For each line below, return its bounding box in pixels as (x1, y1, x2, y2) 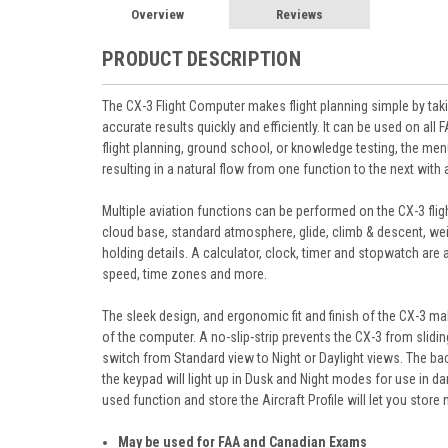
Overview (130, 6, 184, 22)
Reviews (276, 6, 324, 22)
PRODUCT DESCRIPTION (102, 46, 301, 71)
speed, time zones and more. (102, 265, 267, 282)
